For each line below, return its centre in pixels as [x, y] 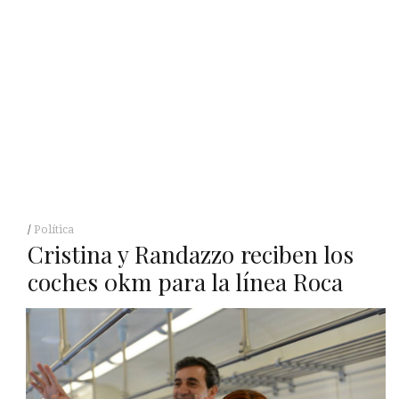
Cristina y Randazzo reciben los [190, 254]
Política [53, 229]
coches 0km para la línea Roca [185, 281]
